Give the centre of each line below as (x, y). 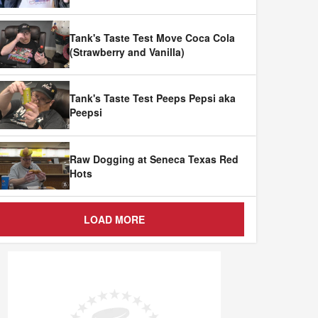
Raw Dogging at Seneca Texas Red (154, 159)
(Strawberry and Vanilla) (127, 51)
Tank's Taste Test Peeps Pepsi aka (153, 98)
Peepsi (86, 113)
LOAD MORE (114, 220)
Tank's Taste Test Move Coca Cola (152, 37)
